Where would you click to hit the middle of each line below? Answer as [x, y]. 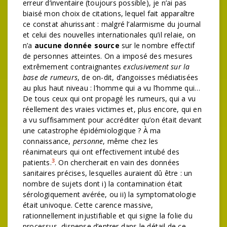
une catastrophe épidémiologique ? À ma [92, 130]
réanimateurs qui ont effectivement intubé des [101, 152]
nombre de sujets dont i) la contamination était [103, 184]
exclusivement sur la [157, 67]
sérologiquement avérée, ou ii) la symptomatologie [109, 194]
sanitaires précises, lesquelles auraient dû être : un [108, 173]
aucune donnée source [77, 45]
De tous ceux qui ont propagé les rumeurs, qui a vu [109, 99]
